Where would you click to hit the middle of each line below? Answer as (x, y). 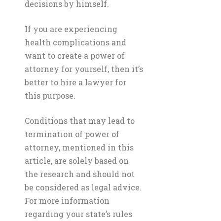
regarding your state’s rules (78, 214)
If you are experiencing (71, 29)
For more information (67, 201)
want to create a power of (75, 55)
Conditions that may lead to (80, 121)
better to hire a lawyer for (75, 82)
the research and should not (80, 174)
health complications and (75, 42)
